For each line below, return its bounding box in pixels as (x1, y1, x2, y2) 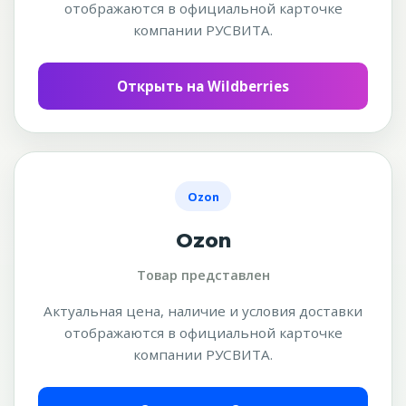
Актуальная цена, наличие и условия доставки (43, 302, 362, 321)
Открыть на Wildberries (117, 76, 289, 95)
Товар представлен (136, 266, 270, 285)
